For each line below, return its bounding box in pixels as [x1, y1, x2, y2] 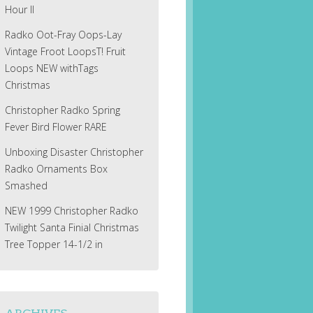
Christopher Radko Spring [4, 103, 120, 117]
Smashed [4, 179, 48, 193]
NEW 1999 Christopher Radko [4, 204, 138, 218]
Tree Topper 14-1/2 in [4, 238, 103, 252]
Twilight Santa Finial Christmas [4, 221, 139, 235]
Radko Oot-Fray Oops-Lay [4, 28, 122, 42]
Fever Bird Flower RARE [4, 120, 107, 134]
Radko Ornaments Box [4, 162, 108, 176]
